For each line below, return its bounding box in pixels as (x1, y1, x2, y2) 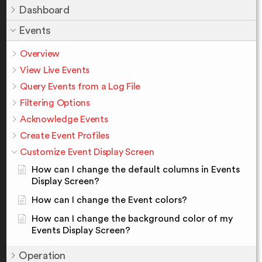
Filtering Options (20, 98, 90, 108)
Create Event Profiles (20, 131, 109, 140)
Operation (19, 250, 65, 261)
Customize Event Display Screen (20, 147, 154, 157)
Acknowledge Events (20, 115, 108, 124)
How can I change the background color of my (32, 214, 233, 223)
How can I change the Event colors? (32, 195, 187, 205)
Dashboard (19, 5, 70, 15)
